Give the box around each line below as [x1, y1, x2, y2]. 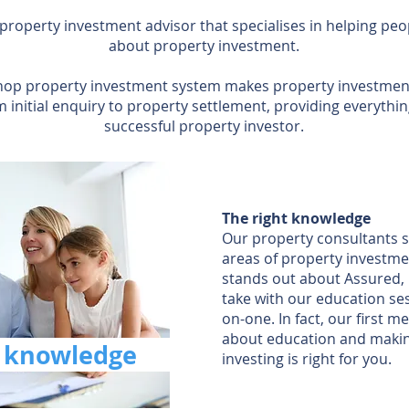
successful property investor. [104, 116, 304, 136]
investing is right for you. [222, 349, 392, 369]
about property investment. [109, 36, 299, 56]
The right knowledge [222, 208, 371, 228]
